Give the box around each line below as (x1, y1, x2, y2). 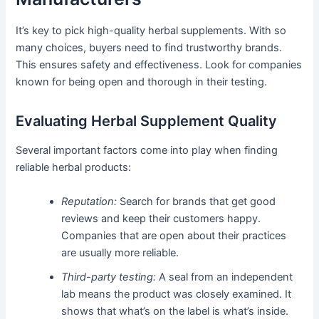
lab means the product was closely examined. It (61, 287, 292, 300)
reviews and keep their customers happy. (61, 211, 261, 225)
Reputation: (61, 194, 117, 208)
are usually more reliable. (61, 246, 179, 259)
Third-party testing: (61, 270, 157, 283)
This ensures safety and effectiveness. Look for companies (16, 58, 303, 72)
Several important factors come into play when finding (16, 144, 278, 157)
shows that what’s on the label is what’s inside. (61, 304, 289, 318)
